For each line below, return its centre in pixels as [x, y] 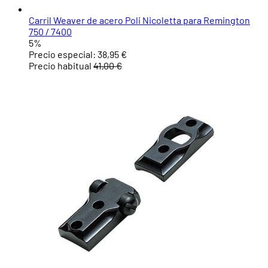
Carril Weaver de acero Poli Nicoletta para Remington [139, 20]
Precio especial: [62, 54]
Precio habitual [60, 66]
